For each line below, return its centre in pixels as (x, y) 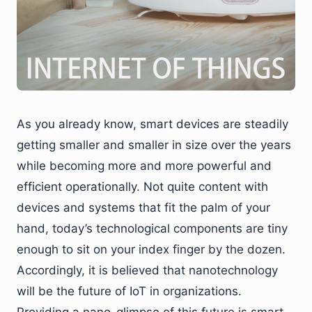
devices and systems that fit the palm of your (143, 207)
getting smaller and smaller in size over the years (154, 145)
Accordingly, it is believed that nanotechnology (147, 270)
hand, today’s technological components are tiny (152, 228)
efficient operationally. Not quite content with (142, 186)
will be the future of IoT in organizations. (129, 291)
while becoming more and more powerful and (144, 165)
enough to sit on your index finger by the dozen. (151, 249)
